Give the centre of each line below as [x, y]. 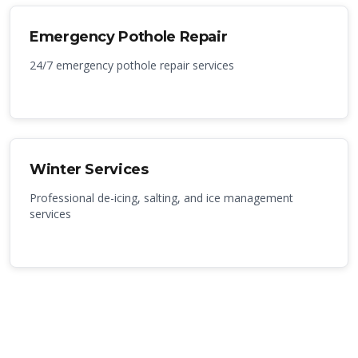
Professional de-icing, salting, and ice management [161, 198]
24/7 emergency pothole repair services [132, 65]
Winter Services [89, 169]
